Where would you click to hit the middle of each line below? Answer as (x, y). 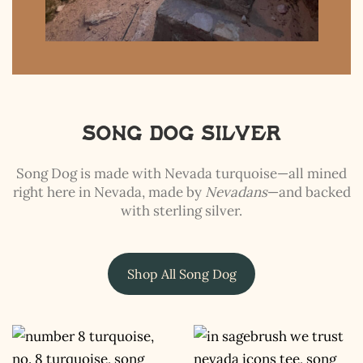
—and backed (309, 192)
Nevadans (236, 192)
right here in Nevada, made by (109, 192)
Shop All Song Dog (181, 273)
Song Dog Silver (181, 135)
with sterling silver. (181, 210)
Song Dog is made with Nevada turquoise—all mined (181, 173)
